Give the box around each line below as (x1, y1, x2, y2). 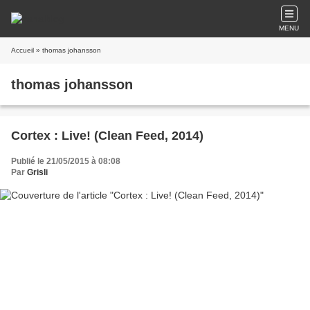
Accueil (11, 46, 34, 54)
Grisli (27, 167, 48, 177)
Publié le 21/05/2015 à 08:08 (11, 156, 120, 166)
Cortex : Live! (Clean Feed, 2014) (11, 129, 203, 143)
